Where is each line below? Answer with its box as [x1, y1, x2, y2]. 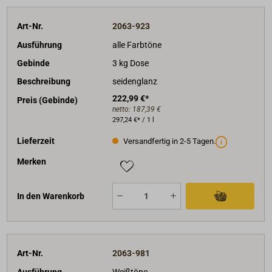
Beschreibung [17, 76, 71, 87]
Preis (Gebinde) [17, 95, 78, 105]
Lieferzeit [17, 135, 55, 146]
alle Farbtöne [112, 39, 161, 50]
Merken [17, 157, 47, 167]
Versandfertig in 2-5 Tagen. [121, 137, 216, 146]
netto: [112, 104, 132, 114]
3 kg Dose [112, 58, 149, 68]
